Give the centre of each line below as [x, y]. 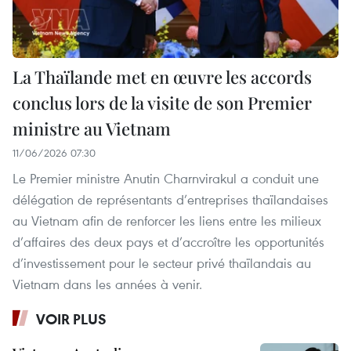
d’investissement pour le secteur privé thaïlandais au [162, 263]
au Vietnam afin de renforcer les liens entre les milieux [167, 221]
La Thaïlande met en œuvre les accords [162, 77]
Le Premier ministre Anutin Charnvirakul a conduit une [166, 179]
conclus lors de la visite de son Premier [162, 103]
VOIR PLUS [71, 319]
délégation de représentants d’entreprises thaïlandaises [170, 200]
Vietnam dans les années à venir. [107, 284]
